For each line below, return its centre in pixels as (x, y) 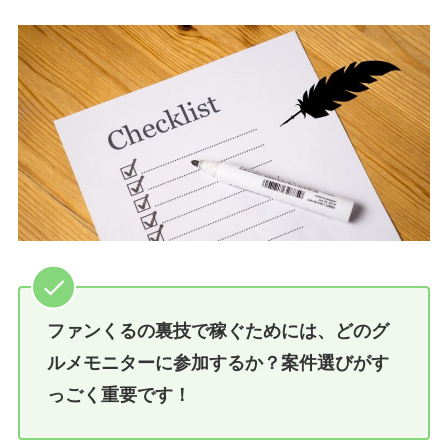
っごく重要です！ (118, 395)
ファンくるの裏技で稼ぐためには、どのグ (217, 331)
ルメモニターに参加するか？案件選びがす (217, 363)
